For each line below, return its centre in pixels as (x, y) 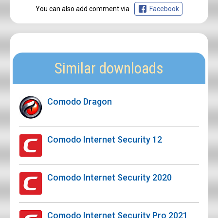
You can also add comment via (82, 9)
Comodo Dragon (80, 102)
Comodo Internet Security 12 (105, 140)
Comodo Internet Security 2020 (109, 178)
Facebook (164, 9)
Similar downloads (109, 69)
